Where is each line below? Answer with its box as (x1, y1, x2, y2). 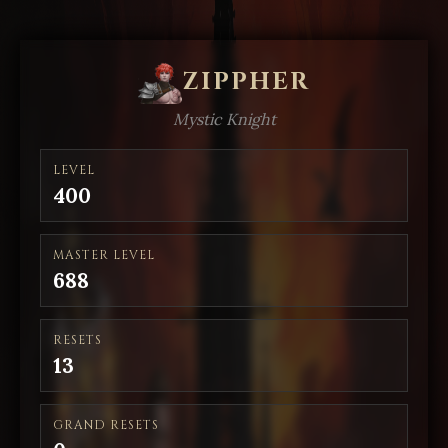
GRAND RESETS (53, 417, 159, 433)
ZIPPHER (182, 66, 310, 98)
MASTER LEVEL (53, 247, 155, 263)
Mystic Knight (172, 109, 276, 129)
